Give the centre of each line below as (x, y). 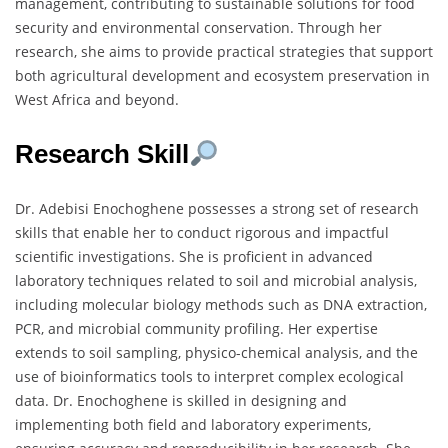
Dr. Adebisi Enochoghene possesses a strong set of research (217, 208)
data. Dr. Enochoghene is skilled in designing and (181, 400)
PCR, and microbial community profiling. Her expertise (196, 328)
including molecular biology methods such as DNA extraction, (221, 304)
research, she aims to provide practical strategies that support (224, 51)
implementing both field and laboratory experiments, (193, 424)
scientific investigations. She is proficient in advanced (194, 256)
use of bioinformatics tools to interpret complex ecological (209, 376)
